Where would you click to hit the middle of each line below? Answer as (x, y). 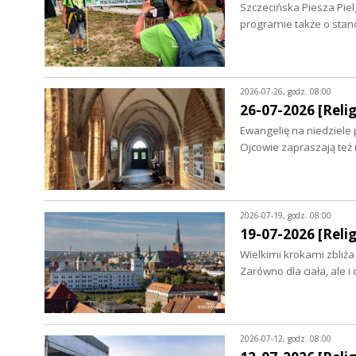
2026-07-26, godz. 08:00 (285, 92)
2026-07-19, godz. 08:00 (285, 215)
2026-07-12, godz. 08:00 (285, 338)
